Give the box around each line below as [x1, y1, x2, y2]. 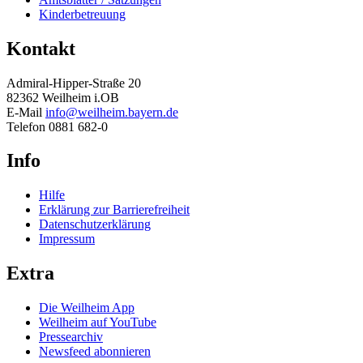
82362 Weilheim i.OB [6, 90, 119, 105]
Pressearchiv [39, 330, 103, 344]
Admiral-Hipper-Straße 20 [6, 75, 141, 90]
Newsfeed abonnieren [39, 344, 151, 359]
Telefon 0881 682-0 [6, 119, 108, 134]
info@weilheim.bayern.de [45, 105, 178, 119]
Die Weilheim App [39, 301, 135, 315]
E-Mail [6, 105, 45, 119]
